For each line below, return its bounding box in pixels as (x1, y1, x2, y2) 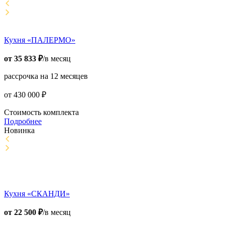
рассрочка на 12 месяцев (4, 72, 88, 81)
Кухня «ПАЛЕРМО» (4, 36, 75, 45)
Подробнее (4, 117, 42, 126)
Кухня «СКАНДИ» (4, 189, 70, 198)
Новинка (4, 126, 35, 135)
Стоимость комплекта (4, 108, 79, 117)
